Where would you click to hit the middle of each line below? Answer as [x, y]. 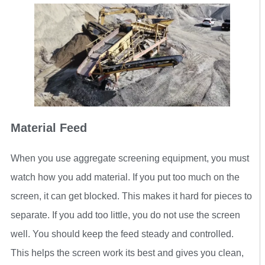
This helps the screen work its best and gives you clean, [127, 253]
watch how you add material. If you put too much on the [125, 177]
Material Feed [49, 128]
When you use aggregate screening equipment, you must [130, 159]
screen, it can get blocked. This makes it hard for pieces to [131, 196]
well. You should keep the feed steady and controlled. [122, 234]
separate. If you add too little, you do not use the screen [125, 215]
